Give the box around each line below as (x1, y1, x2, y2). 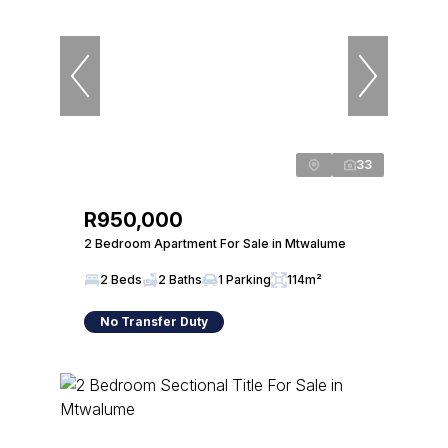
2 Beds (100, 272, 142, 287)
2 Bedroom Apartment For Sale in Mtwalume (84, 236, 346, 251)
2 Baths (158, 272, 202, 287)
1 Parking (218, 272, 271, 287)
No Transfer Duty (100, 314, 208, 329)
